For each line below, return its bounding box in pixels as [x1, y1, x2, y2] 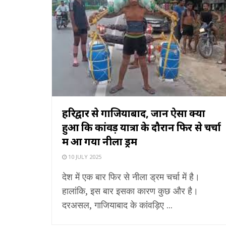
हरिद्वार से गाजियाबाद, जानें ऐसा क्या [62, 106, 205, 120]
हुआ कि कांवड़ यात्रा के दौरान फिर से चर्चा [62, 120, 221, 134]
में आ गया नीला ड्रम [62, 134, 137, 148]
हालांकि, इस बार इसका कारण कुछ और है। [62, 184, 198, 197]
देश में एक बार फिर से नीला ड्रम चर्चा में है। [62, 170, 200, 183]
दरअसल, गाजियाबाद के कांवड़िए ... [62, 198, 173, 211]
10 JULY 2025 [67, 152, 101, 160]
